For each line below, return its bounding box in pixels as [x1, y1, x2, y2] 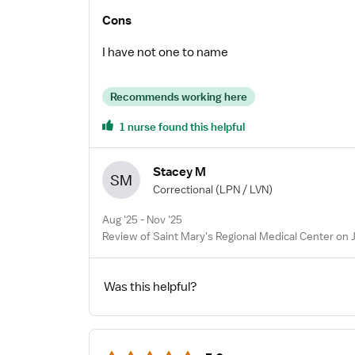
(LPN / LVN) [216, 181, 273, 197]
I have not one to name [102, 44, 228, 60]
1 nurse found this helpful [120, 120, 245, 134]
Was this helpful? [104, 279, 197, 295]
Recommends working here [110, 90, 247, 104]
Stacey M [153, 163, 206, 180]
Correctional [153, 181, 213, 197]
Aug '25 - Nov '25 [102, 212, 182, 227]
